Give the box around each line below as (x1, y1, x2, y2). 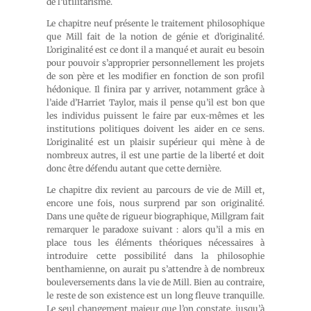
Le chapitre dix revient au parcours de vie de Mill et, (47, 185, 264, 195)
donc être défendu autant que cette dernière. (47, 163, 222, 174)
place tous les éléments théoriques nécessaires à (47, 237, 264, 248)
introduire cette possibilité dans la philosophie (47, 251, 264, 261)
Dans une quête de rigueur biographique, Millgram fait (47, 211, 264, 221)
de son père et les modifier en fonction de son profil (47, 71, 264, 81)
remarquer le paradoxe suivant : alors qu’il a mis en (47, 224, 264, 235)
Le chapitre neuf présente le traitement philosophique (47, 18, 264, 28)
